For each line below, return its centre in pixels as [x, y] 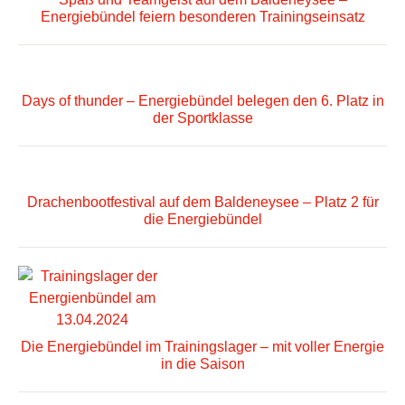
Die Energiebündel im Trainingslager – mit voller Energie [202, 347]
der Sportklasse [202, 118]
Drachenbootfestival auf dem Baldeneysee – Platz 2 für [202, 202]
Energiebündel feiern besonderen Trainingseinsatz [202, 17]
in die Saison [202, 364]
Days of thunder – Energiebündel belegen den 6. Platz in [202, 101]
